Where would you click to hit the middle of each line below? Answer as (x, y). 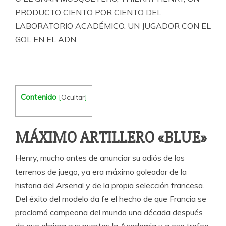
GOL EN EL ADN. (46, 39)
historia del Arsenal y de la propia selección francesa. (110, 185)
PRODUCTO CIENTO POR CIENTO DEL (88, 12)
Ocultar (73, 97)
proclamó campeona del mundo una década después (109, 213)
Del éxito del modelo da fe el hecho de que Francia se (111, 199)
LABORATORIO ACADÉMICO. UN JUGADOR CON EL (113, 26)
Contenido (39, 97)
